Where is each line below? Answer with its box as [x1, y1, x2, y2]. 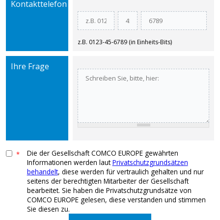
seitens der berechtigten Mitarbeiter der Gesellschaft [27, 176, 189, 186]
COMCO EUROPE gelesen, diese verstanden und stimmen [27, 194, 206, 204]
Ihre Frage [11, 60, 50, 72]
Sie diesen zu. [27, 204, 70, 214]
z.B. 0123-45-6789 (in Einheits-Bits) [77, 37, 172, 46]
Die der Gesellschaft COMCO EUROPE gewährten [27, 148, 178, 158]
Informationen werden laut [27, 157, 112, 167]
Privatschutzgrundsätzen [112, 157, 188, 167]
